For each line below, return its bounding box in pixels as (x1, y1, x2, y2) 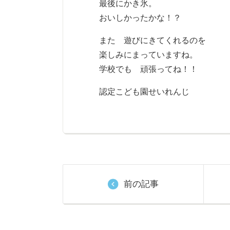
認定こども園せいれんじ (99, 87, 189, 96)
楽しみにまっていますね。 (99, 50, 198, 59)
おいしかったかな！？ (99, 13, 181, 22)
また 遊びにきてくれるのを (99, 35, 206, 45)
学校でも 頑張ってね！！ (99, 64, 198, 73)
